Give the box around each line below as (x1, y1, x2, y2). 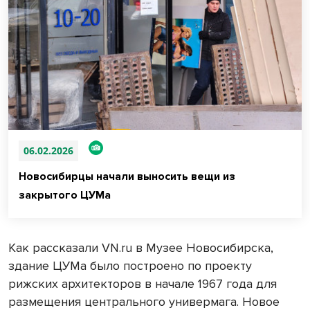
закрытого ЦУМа (19, 188, 111, 203)
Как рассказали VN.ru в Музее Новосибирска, (8, 240, 273, 256)
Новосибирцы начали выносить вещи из (19, 170, 235, 184)
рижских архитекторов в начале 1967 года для (8, 276, 277, 292)
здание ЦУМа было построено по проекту (8, 258, 252, 274)
